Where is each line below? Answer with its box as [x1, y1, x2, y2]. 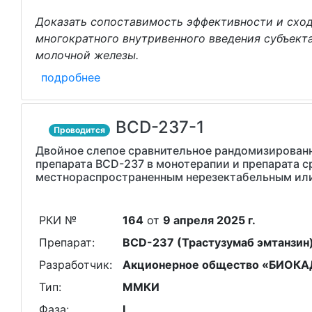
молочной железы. [36, 48, 139, 62]
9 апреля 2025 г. [162, 213, 256, 227]
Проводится [54, 125, 106, 135]
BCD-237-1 [116, 117, 205, 137]
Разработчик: [38, 258, 112, 272]
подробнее [41, 70, 100, 84]
